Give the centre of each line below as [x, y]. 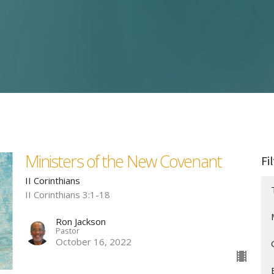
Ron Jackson [80, 222]
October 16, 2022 [93, 242]
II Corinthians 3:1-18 [67, 195]
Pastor [67, 231]
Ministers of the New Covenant [123, 161]
